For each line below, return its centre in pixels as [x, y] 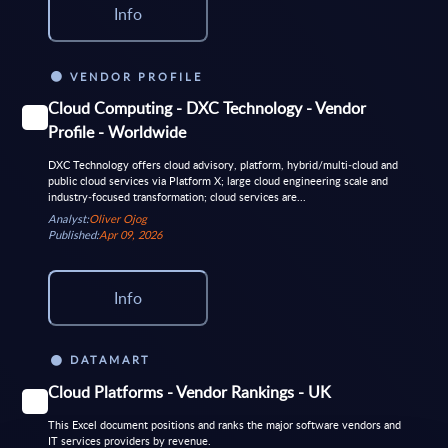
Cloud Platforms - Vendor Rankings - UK [189, 392]
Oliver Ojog [117, 218]
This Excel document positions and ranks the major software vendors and [224, 425]
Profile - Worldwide [116, 132]
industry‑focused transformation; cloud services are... [176, 197]
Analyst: [68, 218]
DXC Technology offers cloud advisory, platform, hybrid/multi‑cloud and [222, 165]
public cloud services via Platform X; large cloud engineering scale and [217, 181]
